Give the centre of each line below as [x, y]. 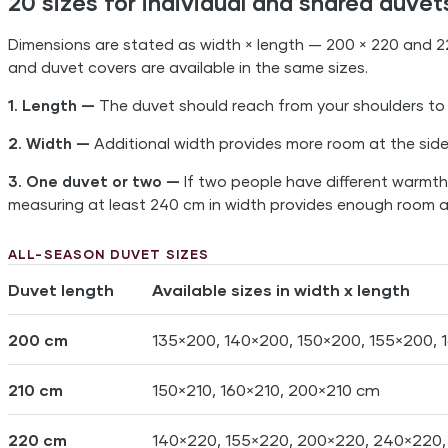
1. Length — [51, 104]
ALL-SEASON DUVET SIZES [109, 253]
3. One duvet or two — [94, 180]
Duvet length [61, 289]
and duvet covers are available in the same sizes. [188, 66]
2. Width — [49, 142]
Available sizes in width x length [281, 289]
